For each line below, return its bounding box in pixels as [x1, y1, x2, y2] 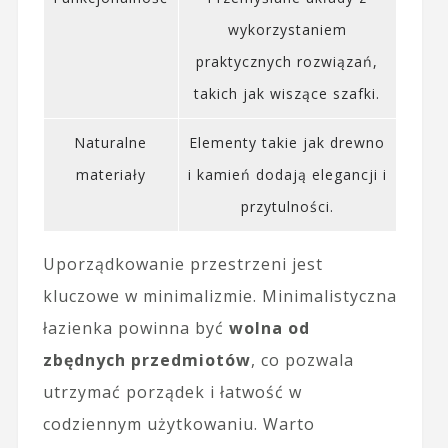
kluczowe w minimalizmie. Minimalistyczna [42, 284, 397, 307]
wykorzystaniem [227, 19, 347, 39]
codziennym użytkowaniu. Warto [42, 412, 315, 435]
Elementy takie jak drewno [189, 132, 386, 152]
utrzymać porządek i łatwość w [42, 380, 302, 403]
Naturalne [74, 132, 148, 152]
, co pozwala [250, 348, 354, 371]
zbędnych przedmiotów [42, 348, 251, 371]
